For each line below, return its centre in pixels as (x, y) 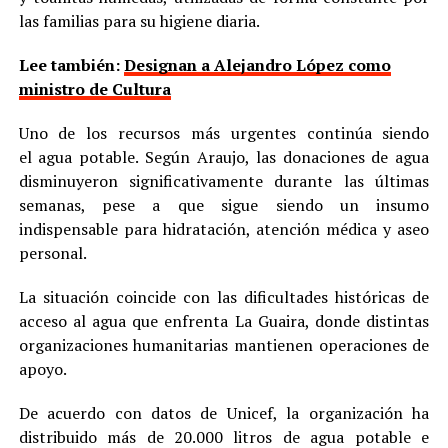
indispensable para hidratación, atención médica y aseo (224, 228)
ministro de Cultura (94, 88)
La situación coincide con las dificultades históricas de (224, 296)
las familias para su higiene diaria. (139, 20)
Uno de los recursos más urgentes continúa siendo (224, 132)
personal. (52, 252)
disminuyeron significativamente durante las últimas (224, 180)
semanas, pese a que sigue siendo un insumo (224, 204)
